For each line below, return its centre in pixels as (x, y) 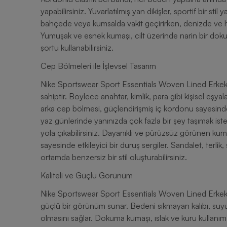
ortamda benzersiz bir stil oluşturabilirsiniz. (114, 157)
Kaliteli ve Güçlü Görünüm (87, 175)
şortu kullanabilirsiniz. (77, 48)
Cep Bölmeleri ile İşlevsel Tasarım (98, 66)
